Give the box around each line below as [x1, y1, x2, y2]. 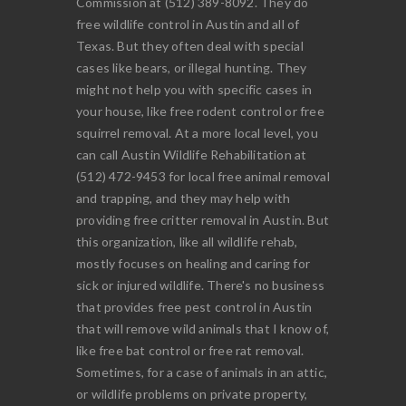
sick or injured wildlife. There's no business [76, 276, 324, 293]
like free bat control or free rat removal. [76, 342, 304, 358]
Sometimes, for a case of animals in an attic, [76, 363, 327, 380]
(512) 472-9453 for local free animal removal [76, 168, 330, 184]
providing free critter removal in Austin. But [76, 211, 329, 227]
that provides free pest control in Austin [76, 298, 313, 314]
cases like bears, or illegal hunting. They [76, 59, 307, 75]
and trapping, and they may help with [76, 189, 291, 206]
